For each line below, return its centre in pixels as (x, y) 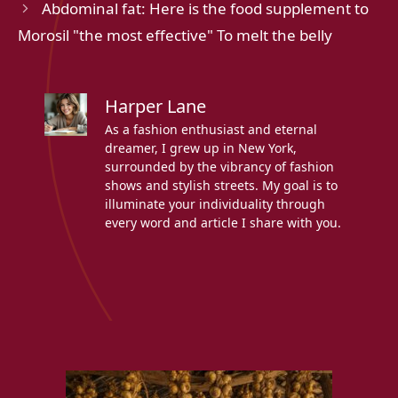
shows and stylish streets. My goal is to (221, 186)
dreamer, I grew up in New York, (201, 148)
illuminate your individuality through (215, 204)
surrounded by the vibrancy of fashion (219, 167)
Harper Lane (155, 107)
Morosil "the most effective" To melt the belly (175, 36)
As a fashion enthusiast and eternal (211, 130)
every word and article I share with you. (223, 223)
